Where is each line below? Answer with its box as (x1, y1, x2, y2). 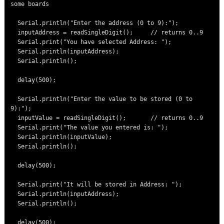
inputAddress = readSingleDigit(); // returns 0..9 (10, 29, 18, 36)
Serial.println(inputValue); (10, 133, 18, 141)
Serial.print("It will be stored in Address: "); (10, 181, 18, 188)
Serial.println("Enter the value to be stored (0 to (10, 95, 18, 103)
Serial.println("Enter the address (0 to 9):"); (10, 19, 18, 27)
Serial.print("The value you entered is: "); (10, 124, 18, 131)
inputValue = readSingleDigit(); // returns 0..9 (10, 114, 18, 122)
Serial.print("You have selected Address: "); (10, 38, 18, 46)
